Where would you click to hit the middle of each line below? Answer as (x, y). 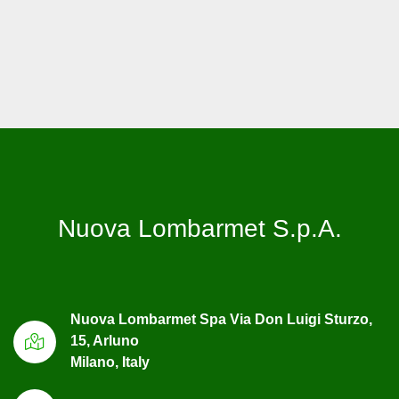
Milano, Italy (110, 362)
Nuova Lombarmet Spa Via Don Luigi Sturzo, (221, 319)
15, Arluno (105, 341)
